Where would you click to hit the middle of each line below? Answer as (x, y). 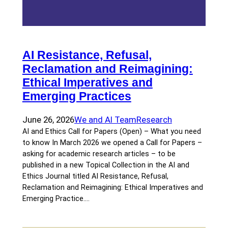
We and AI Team (105, 120)
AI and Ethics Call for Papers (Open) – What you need (111, 132)
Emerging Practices (77, 96)
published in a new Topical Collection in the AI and (106, 165)
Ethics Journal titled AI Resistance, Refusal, (95, 177)
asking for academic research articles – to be (99, 154)
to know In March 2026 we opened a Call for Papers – (112, 143)
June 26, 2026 (48, 120)
